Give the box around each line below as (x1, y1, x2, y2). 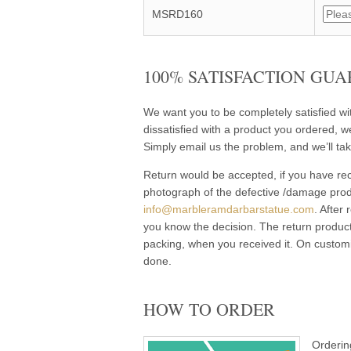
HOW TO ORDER (143, 298, 275, 320)
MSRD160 (152, 8, 203, 20)
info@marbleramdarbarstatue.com (143, 203, 314, 215)
